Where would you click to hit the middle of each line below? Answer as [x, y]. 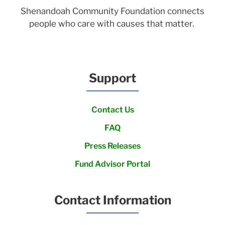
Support [113, 78]
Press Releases [113, 146]
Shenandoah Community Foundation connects [113, 11]
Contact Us [113, 110]
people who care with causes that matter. [113, 23]
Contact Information [113, 200]
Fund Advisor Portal [113, 164]
